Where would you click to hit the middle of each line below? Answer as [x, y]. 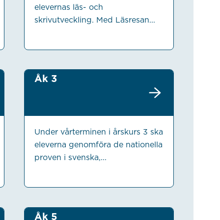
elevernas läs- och [69, 7]
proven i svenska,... [70, 158]
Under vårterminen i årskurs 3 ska [98, 132]
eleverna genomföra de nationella [98, 145]
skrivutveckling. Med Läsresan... [95, 20]
